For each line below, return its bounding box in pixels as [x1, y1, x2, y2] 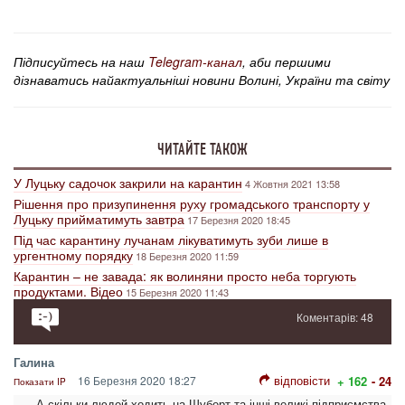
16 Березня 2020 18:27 [75, 372, 196, 389]
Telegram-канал [148, 52, 242, 71]
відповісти [274, 372, 330, 390]
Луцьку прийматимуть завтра [14, 210, 184, 229]
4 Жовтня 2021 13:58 [245, 176, 340, 192]
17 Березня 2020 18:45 [187, 212, 290, 228]
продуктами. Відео [14, 282, 123, 301]
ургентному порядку [14, 246, 133, 265]
